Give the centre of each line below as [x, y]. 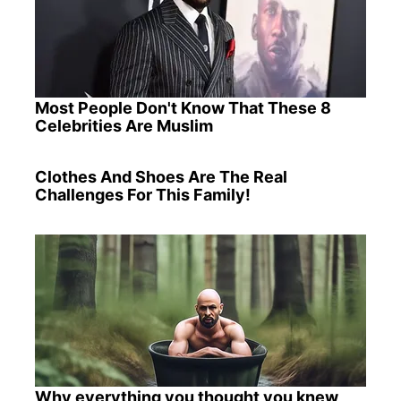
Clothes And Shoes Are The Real [161, 176]
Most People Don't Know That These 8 [183, 108]
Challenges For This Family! [142, 194]
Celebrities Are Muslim [124, 126]
